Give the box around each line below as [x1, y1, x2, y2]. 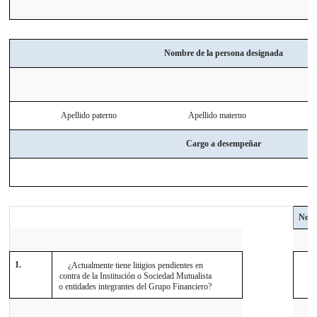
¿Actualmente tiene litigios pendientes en [67, 260, 203, 271]
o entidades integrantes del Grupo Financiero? [59, 282, 212, 292]
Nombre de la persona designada [163, 48, 283, 59]
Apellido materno [188, 110, 248, 121]
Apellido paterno [61, 110, 120, 121]
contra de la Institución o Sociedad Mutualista [59, 271, 212, 282]
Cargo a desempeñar [185, 139, 261, 149]
